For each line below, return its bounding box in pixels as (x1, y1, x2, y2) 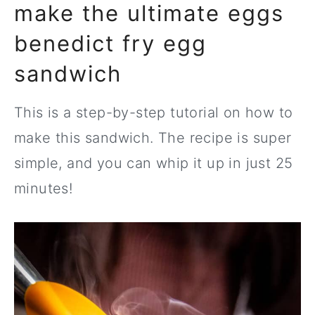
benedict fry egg (14, 30, 207, 56)
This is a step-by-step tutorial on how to (14, 104, 293, 121)
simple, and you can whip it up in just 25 (14, 155, 293, 172)
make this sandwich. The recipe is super (14, 129, 292, 146)
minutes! (14, 180, 73, 197)
